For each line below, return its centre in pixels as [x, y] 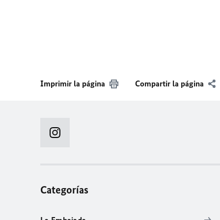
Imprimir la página [73, 83]
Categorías [64, 190]
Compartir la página [169, 83]
